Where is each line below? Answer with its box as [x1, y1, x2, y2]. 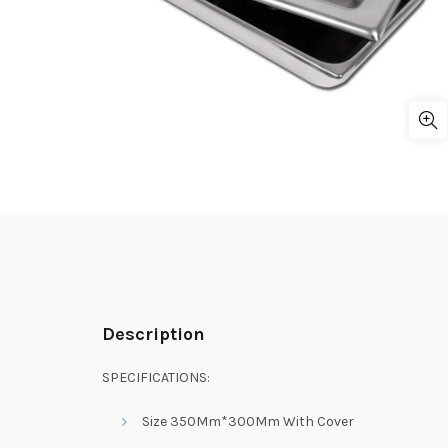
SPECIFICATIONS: [102, 369, 210, 386]
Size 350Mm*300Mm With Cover [142, 413, 354, 430]
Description [102, 323, 205, 345]
